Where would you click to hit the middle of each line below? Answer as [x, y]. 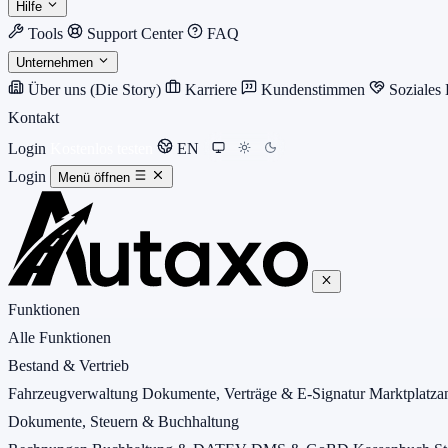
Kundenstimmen [313, 89]
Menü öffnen [94, 177]
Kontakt [33, 117]
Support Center [135, 33]
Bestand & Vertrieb [68, 365]
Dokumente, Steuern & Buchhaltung [123, 421]
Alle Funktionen [59, 337]
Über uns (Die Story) [94, 89]
